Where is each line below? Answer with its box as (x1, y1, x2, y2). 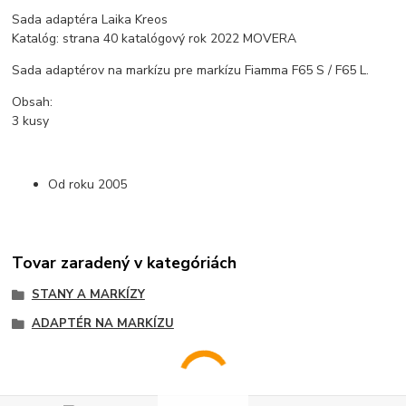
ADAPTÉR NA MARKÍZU (31, 315, 174, 333)
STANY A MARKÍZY (31, 286, 145, 304)
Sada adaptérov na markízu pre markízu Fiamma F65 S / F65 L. (12, 61, 370, 79)
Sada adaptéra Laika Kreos (12, 10, 169, 28)
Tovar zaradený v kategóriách (12, 252, 237, 275)
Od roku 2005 (48, 175, 128, 193)
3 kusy (12, 111, 50, 130)
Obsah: (12, 92, 53, 111)
